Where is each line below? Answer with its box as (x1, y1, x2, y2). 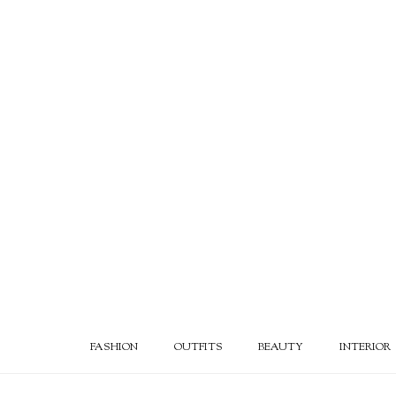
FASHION (90, 339, 138, 355)
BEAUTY (258, 339, 304, 355)
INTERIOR (339, 339, 391, 355)
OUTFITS (173, 339, 223, 355)
